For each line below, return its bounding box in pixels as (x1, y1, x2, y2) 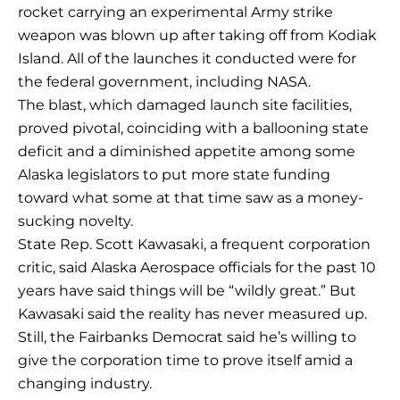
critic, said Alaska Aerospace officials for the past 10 (18, 259, 376, 277)
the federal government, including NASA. (18, 73, 311, 91)
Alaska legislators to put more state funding (18, 166, 330, 184)
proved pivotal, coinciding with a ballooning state (18, 120, 369, 137)
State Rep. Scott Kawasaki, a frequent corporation (18, 236, 371, 254)
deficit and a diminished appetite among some (18, 143, 355, 161)
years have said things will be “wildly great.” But (18, 282, 356, 300)
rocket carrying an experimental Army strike (18, 4, 333, 21)
